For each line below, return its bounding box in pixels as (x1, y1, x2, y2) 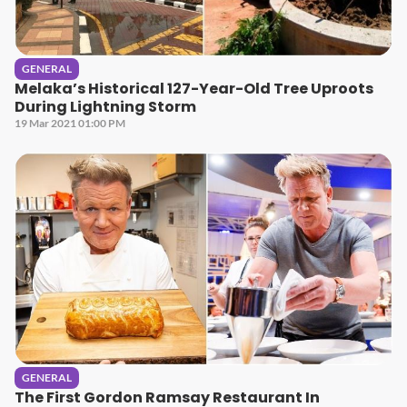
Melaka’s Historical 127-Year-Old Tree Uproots (15, 78, 373, 99)
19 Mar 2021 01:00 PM (15, 116, 125, 130)
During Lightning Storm (15, 96, 196, 117)
